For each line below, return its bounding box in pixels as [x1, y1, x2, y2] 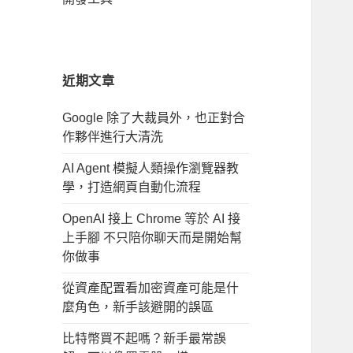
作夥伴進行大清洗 [62, 130, 164, 144]
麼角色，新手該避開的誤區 [62, 300, 214, 314]
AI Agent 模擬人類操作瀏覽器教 [62, 162, 240, 176]
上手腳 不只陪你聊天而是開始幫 [62, 231, 243, 245]
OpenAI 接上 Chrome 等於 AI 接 [62, 212, 241, 226]
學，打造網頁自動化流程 [62, 180, 202, 195]
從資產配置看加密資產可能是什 [62, 281, 240, 295]
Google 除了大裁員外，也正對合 [62, 111, 246, 125]
